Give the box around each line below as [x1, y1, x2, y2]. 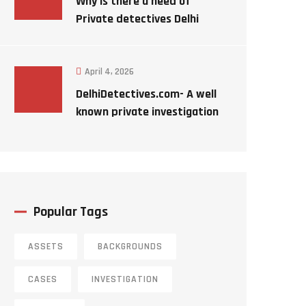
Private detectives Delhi [76, 11, 199, 27]
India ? [76, 29, 110, 44]
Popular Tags [33, 203, 108, 221]
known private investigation [76, 104, 219, 120]
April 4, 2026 [85, 66, 134, 78]
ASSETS [28, 240, 64, 253]
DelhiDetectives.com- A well [76, 86, 217, 102]
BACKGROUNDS [98, 240, 163, 253]
